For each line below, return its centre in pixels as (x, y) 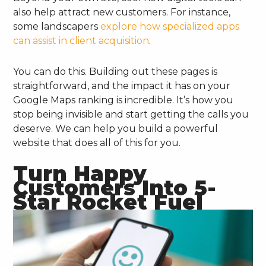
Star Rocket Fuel (108, 202)
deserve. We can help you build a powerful (116, 128)
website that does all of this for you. (97, 142)
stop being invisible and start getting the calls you (131, 114)
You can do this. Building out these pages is (115, 71)
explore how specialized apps (170, 26)
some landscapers (57, 26)
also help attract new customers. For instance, (122, 12)
